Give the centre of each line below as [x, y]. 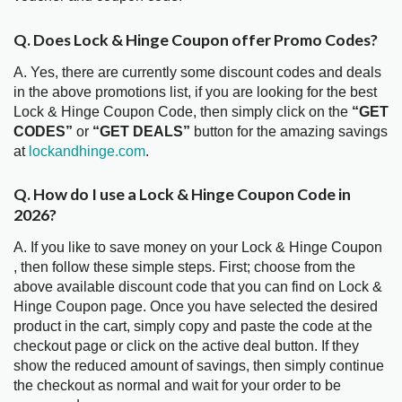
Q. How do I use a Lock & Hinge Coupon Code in [182, 194]
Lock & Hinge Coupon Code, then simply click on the [183, 111]
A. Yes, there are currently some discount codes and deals [197, 72]
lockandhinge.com [87, 151]
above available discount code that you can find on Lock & [198, 287]
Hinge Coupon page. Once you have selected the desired [196, 307]
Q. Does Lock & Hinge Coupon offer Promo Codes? [196, 39]
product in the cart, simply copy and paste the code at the [193, 327]
